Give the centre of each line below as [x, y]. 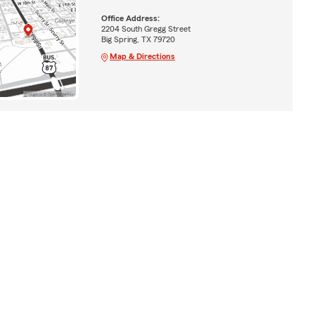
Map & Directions [142, 56]
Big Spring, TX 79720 [138, 39]
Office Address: [130, 18]
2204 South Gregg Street [146, 28]
